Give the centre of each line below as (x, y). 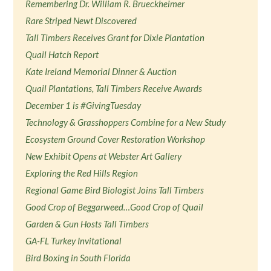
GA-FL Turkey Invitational (74, 241)
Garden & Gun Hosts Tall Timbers (87, 224)
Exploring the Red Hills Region (82, 173)
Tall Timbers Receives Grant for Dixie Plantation (115, 38)
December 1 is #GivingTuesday (83, 105)
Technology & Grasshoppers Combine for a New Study (126, 122)
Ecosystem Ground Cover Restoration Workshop (116, 139)
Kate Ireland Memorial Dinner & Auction (101, 71)
